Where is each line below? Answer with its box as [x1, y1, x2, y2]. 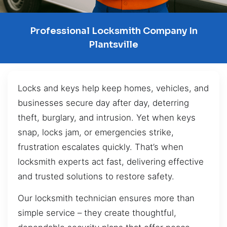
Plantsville [89, 39, 138, 50]
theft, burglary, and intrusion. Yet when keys [18, 112, 196, 123]
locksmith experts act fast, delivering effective [18, 156, 204, 167]
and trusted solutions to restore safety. [18, 171, 174, 181]
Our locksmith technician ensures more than [18, 193, 195, 204]
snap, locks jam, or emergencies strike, [18, 127, 174, 137]
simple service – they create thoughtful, [18, 208, 176, 218]
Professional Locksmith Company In [29, 25, 198, 36]
